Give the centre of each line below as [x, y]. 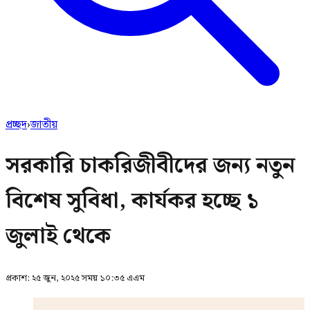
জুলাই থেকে [58, 237]
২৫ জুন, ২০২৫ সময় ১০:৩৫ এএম [88, 278]
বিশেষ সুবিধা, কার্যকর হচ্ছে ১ [132, 201]
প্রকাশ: [19, 278]
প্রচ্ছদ [16, 125]
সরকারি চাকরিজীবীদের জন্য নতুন [150, 166]
